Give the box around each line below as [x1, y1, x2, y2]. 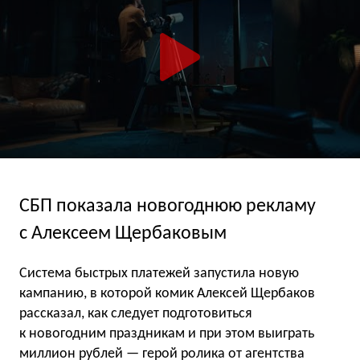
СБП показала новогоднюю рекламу [19, 197, 316, 217]
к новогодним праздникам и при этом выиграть [19, 325, 314, 342]
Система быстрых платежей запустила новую [19, 265, 299, 281]
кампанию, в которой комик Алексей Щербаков [19, 285, 315, 301]
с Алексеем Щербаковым [19, 224, 227, 244]
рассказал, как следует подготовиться [19, 305, 252, 321]
